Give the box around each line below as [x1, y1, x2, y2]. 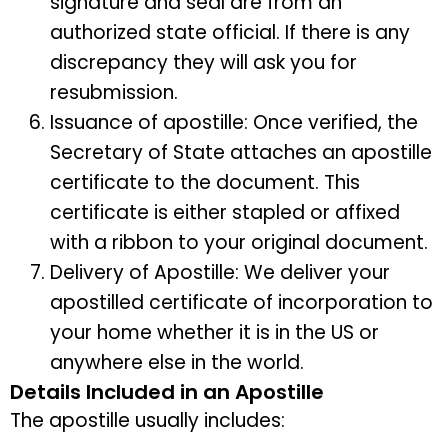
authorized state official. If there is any [50, 19, 410, 47]
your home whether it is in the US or [50, 319, 379, 347]
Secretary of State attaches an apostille [50, 139, 432, 167]
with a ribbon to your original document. [50, 229, 433, 257]
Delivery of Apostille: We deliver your [50, 259, 390, 287]
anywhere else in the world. [50, 349, 304, 377]
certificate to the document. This [50, 169, 360, 197]
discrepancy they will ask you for [50, 49, 357, 77]
